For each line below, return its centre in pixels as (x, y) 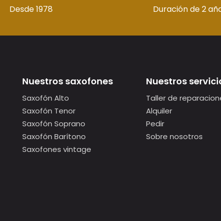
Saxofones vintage (57, 149)
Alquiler (159, 111)
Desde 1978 (31, 9)
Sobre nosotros (174, 136)
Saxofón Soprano (54, 124)
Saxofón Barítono (54, 136)
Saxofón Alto (46, 98)
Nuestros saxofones (68, 81)
